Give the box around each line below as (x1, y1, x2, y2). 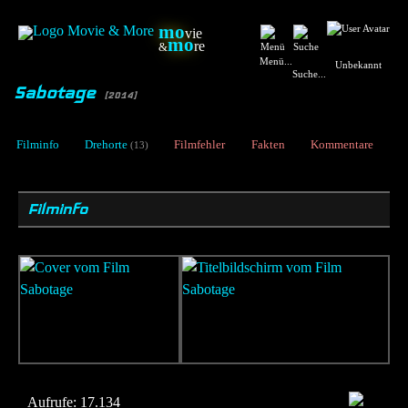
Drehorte (85, 138, 128, 151)
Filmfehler (174, 138, 226, 151)
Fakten (250, 138, 285, 151)
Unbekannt (334, 59, 382, 70)
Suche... (292, 68, 326, 79)
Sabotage (14, 82, 99, 103)
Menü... (260, 56, 292, 66)
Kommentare (310, 138, 373, 151)
